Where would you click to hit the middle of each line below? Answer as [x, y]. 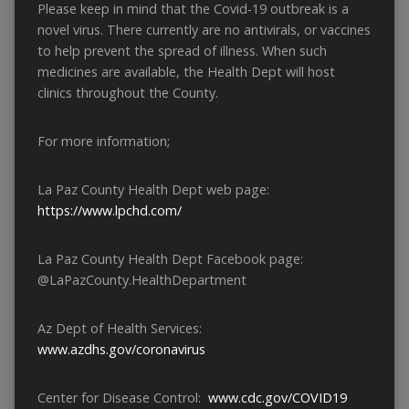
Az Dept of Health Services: [123, 329]
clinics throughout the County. [127, 93]
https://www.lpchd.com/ [109, 211]
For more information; [103, 142]
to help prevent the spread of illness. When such [182, 51]
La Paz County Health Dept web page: [157, 190]
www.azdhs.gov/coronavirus [121, 350]
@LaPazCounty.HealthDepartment [142, 280]
